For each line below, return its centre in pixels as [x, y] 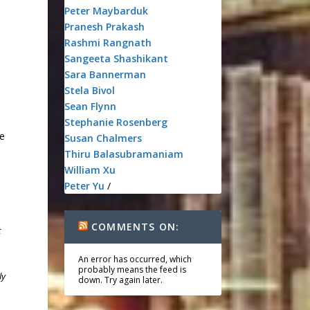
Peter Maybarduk [106, 11]
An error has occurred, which [135, 259]
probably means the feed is [132, 270]
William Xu [90, 170]
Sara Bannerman [105, 74]
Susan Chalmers [103, 138]
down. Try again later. [120, 280]
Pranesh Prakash [104, 27]
